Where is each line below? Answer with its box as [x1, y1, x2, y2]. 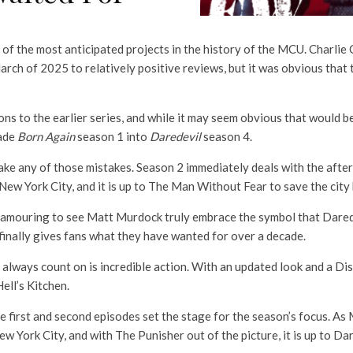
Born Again [17, 128, 75, 143]
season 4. [201, 128, 255, 143]
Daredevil [150, 128, 201, 143]
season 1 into [75, 128, 150, 143]
